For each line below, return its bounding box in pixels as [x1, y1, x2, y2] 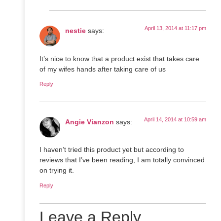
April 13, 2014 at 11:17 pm [145, 25, 206, 32]
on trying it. [39, 166, 74, 175]
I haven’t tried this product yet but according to [39, 146, 184, 154]
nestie [65, 27, 86, 35]
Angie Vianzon [65, 117, 114, 126]
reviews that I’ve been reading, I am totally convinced [39, 156, 205, 164]
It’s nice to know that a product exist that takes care [39, 54, 199, 63]
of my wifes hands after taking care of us [39, 65, 166, 73]
